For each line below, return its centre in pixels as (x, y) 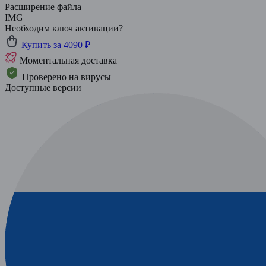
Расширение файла (43, 7)
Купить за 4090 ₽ (55, 45)
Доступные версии (43, 87)
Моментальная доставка (67, 60)
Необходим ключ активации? (64, 28)
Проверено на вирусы (65, 77)
